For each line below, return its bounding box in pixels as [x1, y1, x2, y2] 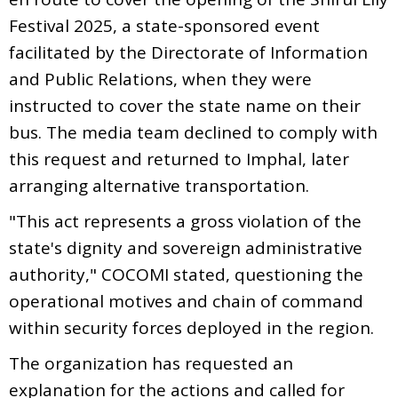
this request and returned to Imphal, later [9, 147, 349, 171]
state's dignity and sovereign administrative [9, 235, 362, 259]
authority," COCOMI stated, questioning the [9, 262, 363, 286]
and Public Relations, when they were [9, 67, 312, 91]
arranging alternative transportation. [9, 173, 309, 197]
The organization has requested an [9, 351, 293, 375]
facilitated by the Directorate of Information [9, 40, 368, 64]
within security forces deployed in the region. [9, 315, 374, 339]
